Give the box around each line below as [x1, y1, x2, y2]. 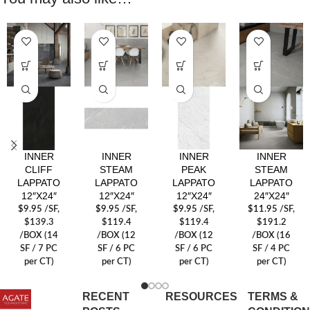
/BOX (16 [252, 230, 291, 239]
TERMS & [248, 290, 299, 302]
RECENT [82, 290, 130, 302]
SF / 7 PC [20, 244, 57, 253]
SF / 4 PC [253, 244, 290, 253]
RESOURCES [165, 290, 237, 302]
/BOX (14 [19, 230, 58, 239]
